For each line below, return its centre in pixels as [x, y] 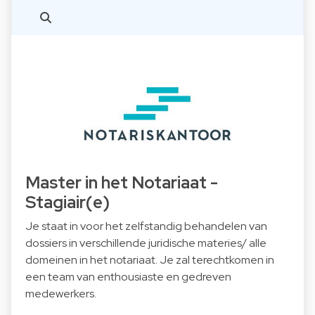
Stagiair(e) [67, 202]
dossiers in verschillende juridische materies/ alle [146, 243]
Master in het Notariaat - [122, 183]
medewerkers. [61, 294]
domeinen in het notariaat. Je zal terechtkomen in [150, 260]
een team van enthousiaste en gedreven [128, 277]
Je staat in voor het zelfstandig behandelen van [146, 226]
